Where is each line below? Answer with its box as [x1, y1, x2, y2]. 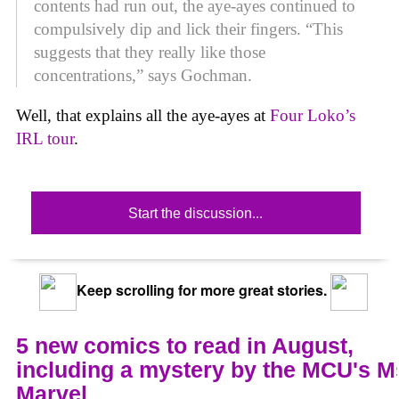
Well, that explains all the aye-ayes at [16, 105, 270, 125]
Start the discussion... [128, 205, 264, 221]
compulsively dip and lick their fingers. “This [34, 20, 343, 39]
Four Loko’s [270, 105, 355, 125]
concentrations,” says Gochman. [34, 66, 252, 85]
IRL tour [16, 128, 74, 148]
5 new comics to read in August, [16, 332, 354, 358]
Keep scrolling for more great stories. [72, 280, 327, 301]
